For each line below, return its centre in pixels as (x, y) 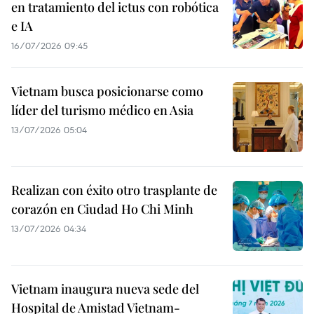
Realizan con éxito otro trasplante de (114, 190)
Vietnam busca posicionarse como (107, 91)
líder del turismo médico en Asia (102, 110)
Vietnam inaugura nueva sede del (105, 289)
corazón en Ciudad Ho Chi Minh (102, 209)
